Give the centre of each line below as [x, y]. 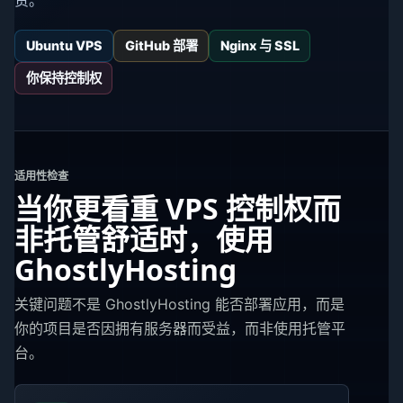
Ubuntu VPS [64, 45]
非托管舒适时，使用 [144, 238]
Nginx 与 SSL [260, 45]
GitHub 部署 [161, 45]
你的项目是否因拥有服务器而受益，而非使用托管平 [180, 329]
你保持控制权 [63, 77]
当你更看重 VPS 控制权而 [178, 208]
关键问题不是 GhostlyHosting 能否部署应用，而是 [179, 304]
